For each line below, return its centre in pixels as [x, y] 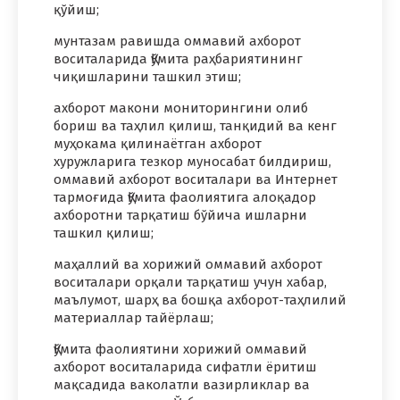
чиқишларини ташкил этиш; [147, 77]
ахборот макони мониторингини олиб [181, 108]
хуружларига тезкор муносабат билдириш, [192, 162]
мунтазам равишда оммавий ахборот [177, 42]
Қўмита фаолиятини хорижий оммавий [180, 350]
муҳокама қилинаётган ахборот [158, 144]
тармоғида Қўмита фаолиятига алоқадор [185, 198]
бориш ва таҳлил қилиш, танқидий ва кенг [195, 126]
